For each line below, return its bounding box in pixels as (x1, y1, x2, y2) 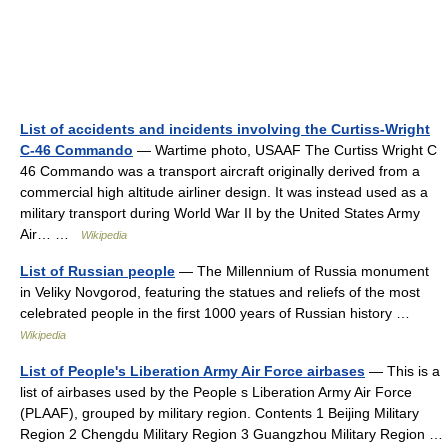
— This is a (365, 362, 440, 379)
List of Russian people (20, 262, 175, 279)
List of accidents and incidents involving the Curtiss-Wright (20, 120, 430, 137)
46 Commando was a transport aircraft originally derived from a (20, 162, 420, 179)
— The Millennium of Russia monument (175, 262, 429, 279)
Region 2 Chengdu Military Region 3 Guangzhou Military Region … (20, 425, 443, 442)
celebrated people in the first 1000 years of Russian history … (20, 304, 418, 321)
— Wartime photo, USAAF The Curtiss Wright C (133, 141, 437, 158)
